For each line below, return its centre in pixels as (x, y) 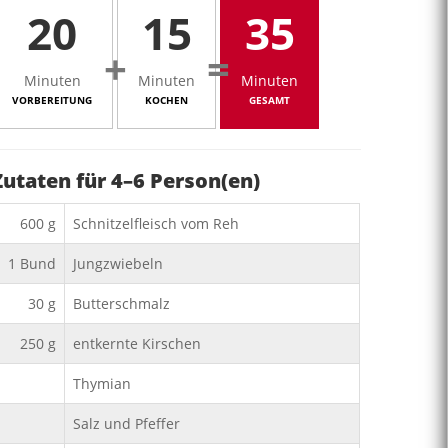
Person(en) (202, 180)
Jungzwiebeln (118, 263)
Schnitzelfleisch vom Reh (156, 223)
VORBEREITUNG (52, 99)
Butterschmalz (121, 303)
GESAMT (269, 99)
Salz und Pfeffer (126, 423)
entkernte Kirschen (137, 343)
